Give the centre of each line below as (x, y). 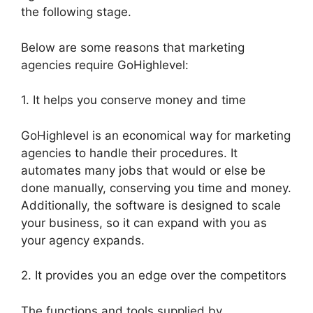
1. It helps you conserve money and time (133, 100)
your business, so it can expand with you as (144, 223)
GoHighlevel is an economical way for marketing (156, 135)
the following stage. (76, 12)
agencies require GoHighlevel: (105, 65)
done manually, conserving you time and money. (156, 188)
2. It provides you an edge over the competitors (154, 276)
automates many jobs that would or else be (143, 170)
